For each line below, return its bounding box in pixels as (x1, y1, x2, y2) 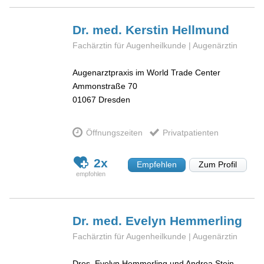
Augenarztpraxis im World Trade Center (72, 68, 221, 78)
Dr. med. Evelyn (72, 213, 170, 227)
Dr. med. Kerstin (72, 22, 173, 37)
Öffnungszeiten (85, 127, 143, 137)
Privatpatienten (162, 127, 219, 137)
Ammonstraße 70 (72, 81, 138, 91)
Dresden (98, 95, 131, 105)
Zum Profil (199, 160, 237, 170)
